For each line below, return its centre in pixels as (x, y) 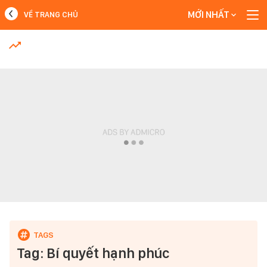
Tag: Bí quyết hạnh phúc (93, 253)
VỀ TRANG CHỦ (51, 15)
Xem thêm (133, 74)
